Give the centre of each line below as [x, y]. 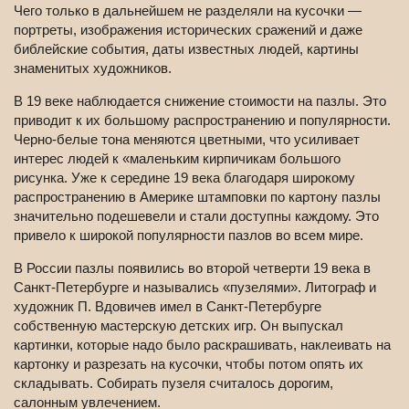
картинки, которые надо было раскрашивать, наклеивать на [202, 345]
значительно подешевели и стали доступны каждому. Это [196, 216]
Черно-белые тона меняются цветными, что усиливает [187, 140]
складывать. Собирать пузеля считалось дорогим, [173, 383]
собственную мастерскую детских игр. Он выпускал [178, 326]
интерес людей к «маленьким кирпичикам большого [177, 159]
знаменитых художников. [93, 68]
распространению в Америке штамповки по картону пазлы [197, 197]
